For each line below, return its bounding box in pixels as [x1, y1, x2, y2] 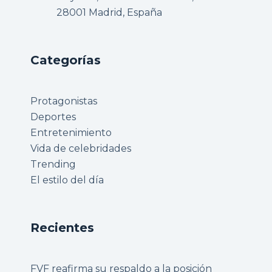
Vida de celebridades [30, 143, 131, 154]
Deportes [30, 111, 76, 123]
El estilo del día [30, 174, 104, 186]
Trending [30, 158, 76, 170]
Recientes [30, 220, 94, 235]
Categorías [30, 53, 101, 67]
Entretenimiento [30, 127, 112, 138]
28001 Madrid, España [56, 7, 162, 18]
